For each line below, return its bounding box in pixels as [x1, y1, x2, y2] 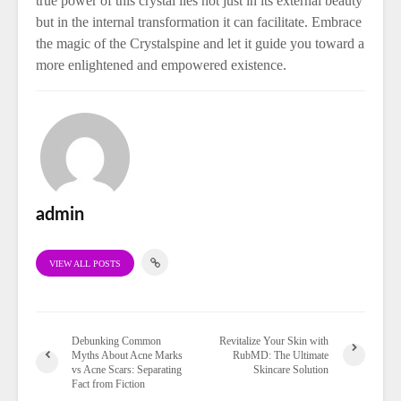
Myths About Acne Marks [72, 348, 183, 362]
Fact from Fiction [72, 377, 145, 390]
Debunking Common [72, 334, 161, 347]
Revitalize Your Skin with [219, 334, 329, 347]
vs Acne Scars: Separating [72, 363, 182, 376]
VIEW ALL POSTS [49, 258, 121, 269]
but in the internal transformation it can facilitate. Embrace [36, 14, 362, 30]
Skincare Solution [253, 363, 329, 376]
